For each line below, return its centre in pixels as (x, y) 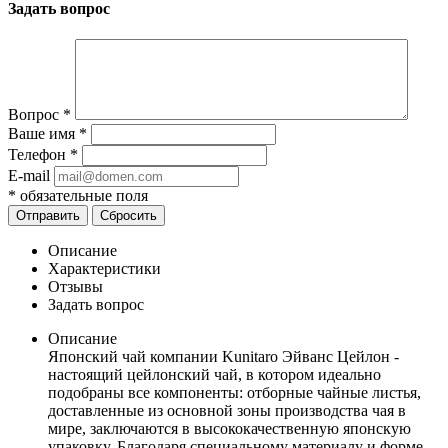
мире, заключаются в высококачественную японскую (229, 429)
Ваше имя (43, 134)
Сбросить (128, 216)
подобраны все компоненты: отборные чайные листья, (234, 393)
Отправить (48, 216)
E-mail (29, 176)
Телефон (39, 155)
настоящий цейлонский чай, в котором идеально (214, 375)
